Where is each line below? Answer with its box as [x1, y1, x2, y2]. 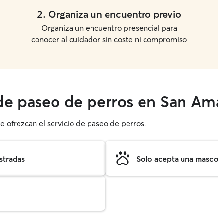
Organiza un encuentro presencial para [41, 23, 177, 33]
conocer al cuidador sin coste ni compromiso [31, 35, 187, 44]
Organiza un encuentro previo [48, 8, 181, 20]
